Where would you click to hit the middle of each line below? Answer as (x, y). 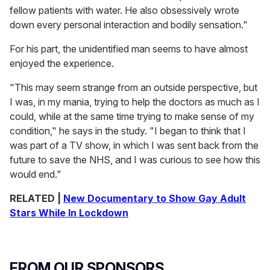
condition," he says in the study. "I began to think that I (128, 131)
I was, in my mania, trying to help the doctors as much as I (135, 102)
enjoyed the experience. (62, 64)
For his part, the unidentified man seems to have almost (129, 49)
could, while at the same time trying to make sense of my (132, 117)
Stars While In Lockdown (69, 213)
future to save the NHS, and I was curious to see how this (135, 160)
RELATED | (36, 199)
